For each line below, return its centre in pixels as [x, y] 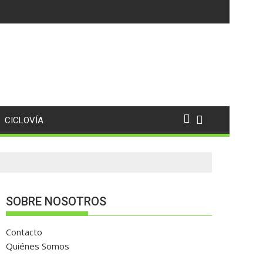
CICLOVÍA [24, 120]
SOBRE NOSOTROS [56, 201]
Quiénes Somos [38, 246]
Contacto [24, 232]
